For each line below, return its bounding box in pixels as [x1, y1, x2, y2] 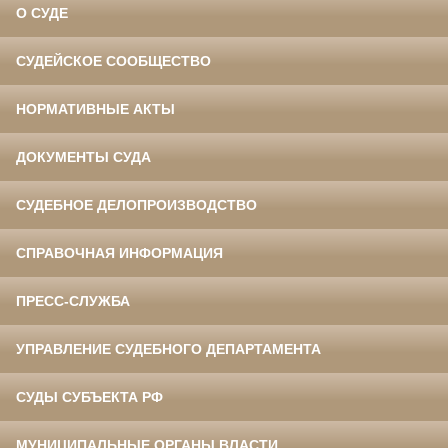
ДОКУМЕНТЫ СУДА [16, 149, 151, 166]
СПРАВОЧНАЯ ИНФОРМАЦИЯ [16, 245, 223, 262]
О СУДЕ [16, 5, 68, 22]
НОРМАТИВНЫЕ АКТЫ [16, 101, 175, 118]
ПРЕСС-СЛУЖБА [16, 293, 130, 310]
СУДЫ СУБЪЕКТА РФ [16, 389, 163, 406]
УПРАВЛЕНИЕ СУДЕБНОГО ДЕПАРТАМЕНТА [16, 341, 321, 358]
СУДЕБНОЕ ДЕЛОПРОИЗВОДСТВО [16, 197, 257, 214]
